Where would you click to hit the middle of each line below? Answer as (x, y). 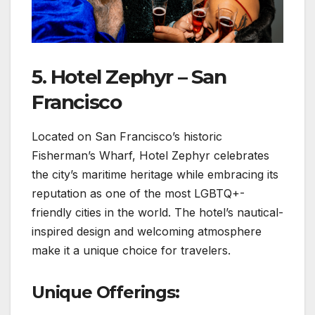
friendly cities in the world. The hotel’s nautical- (157, 212)
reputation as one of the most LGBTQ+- (138, 193)
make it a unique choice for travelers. (131, 250)
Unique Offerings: (105, 292)
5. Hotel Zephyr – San (129, 77)
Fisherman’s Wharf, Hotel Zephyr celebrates (150, 155)
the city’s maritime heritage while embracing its (155, 174)
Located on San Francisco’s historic (127, 136)
